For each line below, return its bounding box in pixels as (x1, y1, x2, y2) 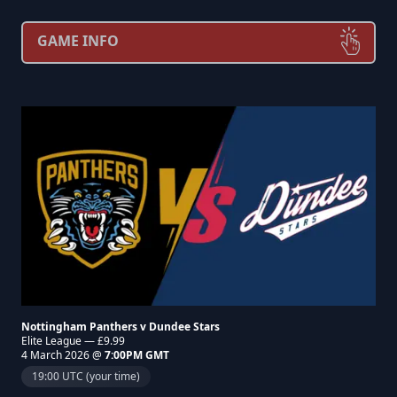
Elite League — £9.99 (21, 333, 125, 348)
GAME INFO (37, 31, 119, 51)
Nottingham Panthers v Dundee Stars (21, 319, 220, 334)
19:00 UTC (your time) (32, 369, 140, 384)
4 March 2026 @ (21, 347, 105, 362)
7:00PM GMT (105, 347, 169, 362)
